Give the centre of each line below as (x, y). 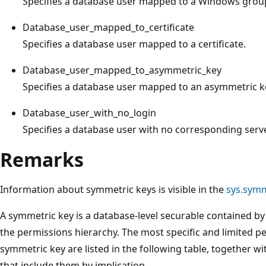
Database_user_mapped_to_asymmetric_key (122, 70)
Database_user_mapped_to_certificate (108, 27)
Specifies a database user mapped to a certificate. (134, 44)
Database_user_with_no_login (89, 113)
